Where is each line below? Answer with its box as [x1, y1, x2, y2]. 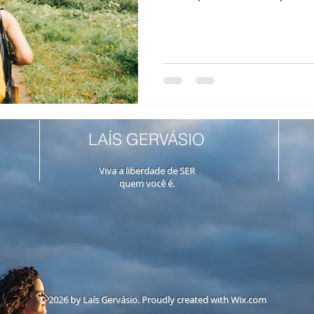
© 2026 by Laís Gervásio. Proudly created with [39, 293, 231, 306]
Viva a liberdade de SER [98, 164, 195, 177]
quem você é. [118, 177, 175, 190]
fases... [163, 3, 199, 19]
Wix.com [231, 293, 266, 306]
